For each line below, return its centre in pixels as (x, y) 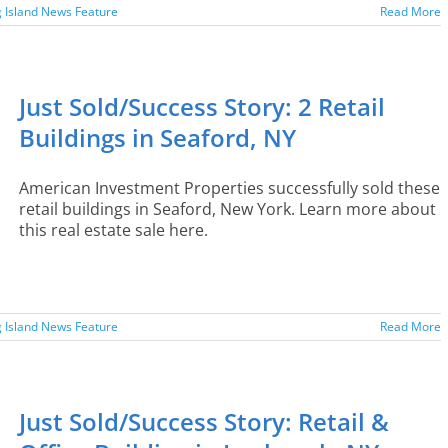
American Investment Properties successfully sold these (229, 188)
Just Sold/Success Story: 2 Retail (202, 106)
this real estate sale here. (113, 230)
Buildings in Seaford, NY (157, 137)
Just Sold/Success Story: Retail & (204, 421)
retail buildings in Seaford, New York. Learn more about (227, 209)
